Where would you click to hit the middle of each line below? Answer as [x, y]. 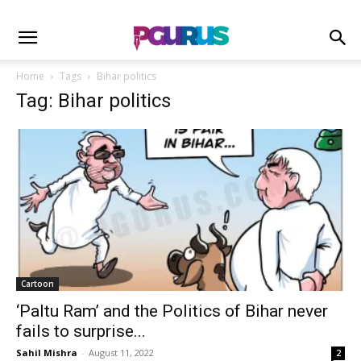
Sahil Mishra [47, 353]
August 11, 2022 [121, 353]
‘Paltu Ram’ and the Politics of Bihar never [172, 311]
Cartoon [37, 284]
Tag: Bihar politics [93, 101]
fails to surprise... [81, 332]
